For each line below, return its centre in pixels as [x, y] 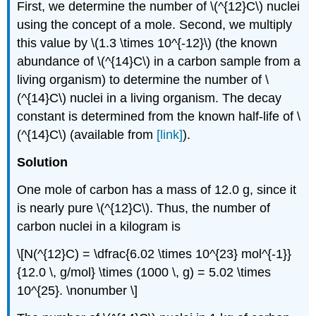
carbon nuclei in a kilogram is [99, 226]
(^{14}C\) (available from [87, 135]
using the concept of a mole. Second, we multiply [155, 25]
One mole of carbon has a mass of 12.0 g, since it [157, 189]
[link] [170, 135]
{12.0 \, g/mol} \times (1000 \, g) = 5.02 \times [144, 272]
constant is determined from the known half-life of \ [159, 117]
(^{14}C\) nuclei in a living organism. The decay [150, 98]
